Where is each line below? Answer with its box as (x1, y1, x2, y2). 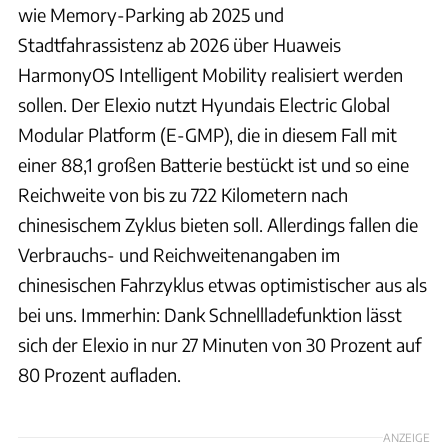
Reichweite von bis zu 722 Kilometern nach (18, 182, 348, 206)
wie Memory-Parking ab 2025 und (18, 2, 284, 26)
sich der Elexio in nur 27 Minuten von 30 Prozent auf (18, 332, 421, 356)
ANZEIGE (383, 430, 430, 445)
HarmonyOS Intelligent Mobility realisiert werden (18, 62, 403, 86)
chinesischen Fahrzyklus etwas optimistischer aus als (18, 272, 427, 296)
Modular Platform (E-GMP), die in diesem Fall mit (18, 122, 397, 146)
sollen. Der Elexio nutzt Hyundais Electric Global (18, 92, 390, 116)
